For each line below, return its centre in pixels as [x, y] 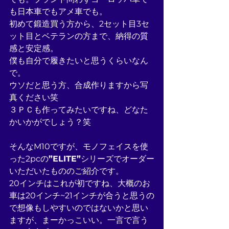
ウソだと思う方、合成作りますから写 [79, 85]
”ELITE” [65, 159]
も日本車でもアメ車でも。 [58, 12]
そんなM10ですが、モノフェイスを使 [79, 146]
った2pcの [29, 159]
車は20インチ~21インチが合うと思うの [82, 196]
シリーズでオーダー [118, 159]
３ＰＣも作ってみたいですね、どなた [79, 110]
